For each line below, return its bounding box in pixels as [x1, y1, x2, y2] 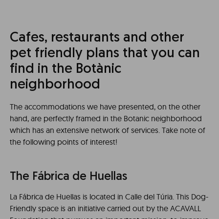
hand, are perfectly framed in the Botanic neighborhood [10, 113, 202, 123]
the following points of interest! [10, 136, 117, 147]
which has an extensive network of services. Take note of [10, 125, 205, 135]
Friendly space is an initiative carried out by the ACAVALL [10, 203, 201, 213]
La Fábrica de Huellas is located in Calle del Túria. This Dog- [10, 191, 208, 201]
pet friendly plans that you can [10, 46, 200, 61]
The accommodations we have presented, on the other [10, 101, 200, 111]
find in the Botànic [10, 62, 121, 76]
